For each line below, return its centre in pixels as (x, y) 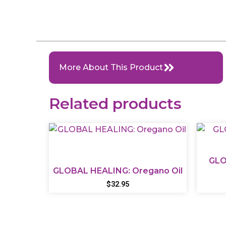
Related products (115, 103)
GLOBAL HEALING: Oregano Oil (118, 171)
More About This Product (111, 67)
